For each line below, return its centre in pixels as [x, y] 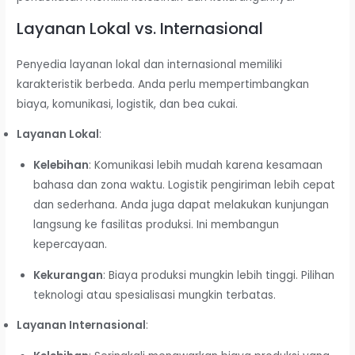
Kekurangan [68, 275]
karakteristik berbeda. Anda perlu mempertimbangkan [163, 84]
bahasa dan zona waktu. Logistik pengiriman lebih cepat [184, 185]
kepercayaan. [70, 244]
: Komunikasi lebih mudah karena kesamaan [205, 165]
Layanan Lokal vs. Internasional [140, 28]
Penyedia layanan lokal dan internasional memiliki [150, 64]
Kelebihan [61, 165]
